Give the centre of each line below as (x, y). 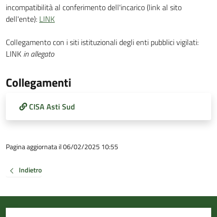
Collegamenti (39, 82)
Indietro (30, 170)
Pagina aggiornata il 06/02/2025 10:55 (62, 147)
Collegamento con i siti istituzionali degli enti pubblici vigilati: (102, 42)
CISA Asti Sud (52, 107)
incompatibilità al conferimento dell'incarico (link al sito (94, 7)
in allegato (39, 54)
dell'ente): (23, 19)
